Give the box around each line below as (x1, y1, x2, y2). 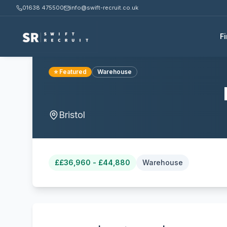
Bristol (59, 109, 85, 120)
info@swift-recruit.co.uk (70, 4, 138, 11)
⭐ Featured (54, 68, 87, 75)
